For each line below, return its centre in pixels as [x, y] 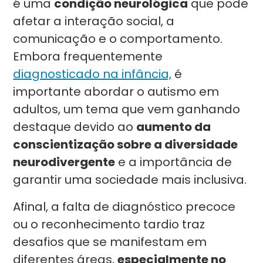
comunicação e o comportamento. [118, 39]
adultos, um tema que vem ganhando [127, 109]
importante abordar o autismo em [116, 92]
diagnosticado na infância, [92, 74]
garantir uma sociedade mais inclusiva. [130, 180]
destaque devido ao [75, 127]
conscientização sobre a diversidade [126, 144]
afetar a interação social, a [94, 21]
